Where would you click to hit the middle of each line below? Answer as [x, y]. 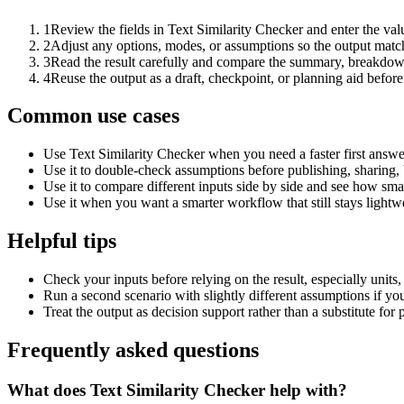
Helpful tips [62, 241]
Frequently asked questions [133, 350]
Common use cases [93, 116]
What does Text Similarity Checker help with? [177, 390]
